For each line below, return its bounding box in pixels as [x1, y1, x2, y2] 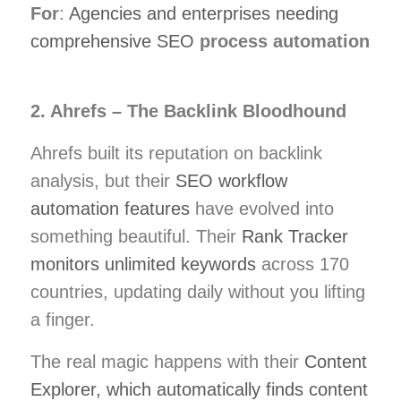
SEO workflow [175, 170, 287, 191]
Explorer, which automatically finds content [30, 379, 368, 399]
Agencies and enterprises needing [69, 3, 338, 23]
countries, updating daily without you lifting [30, 281, 365, 302]
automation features [30, 198, 190, 218]
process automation [194, 30, 370, 51]
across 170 [256, 253, 349, 274]
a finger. [30, 309, 95, 329]
